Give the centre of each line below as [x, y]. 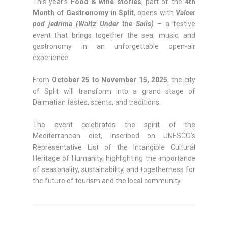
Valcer [186, 13]
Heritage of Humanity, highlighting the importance [114, 158]
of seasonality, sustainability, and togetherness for [114, 169]
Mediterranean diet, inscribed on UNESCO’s [114, 136]
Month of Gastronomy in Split [83, 13]
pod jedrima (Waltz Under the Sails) [93, 24]
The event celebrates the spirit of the [114, 125]
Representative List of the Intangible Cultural [114, 147]
